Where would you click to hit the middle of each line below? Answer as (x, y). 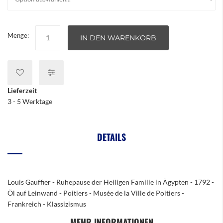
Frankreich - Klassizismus (47, 204)
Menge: (18, 35)
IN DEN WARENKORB (118, 38)
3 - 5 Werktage (30, 101)
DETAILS (111, 137)
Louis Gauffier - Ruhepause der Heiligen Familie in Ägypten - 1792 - (111, 182)
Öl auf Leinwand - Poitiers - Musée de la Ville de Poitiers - (96, 193)
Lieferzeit (22, 90)
